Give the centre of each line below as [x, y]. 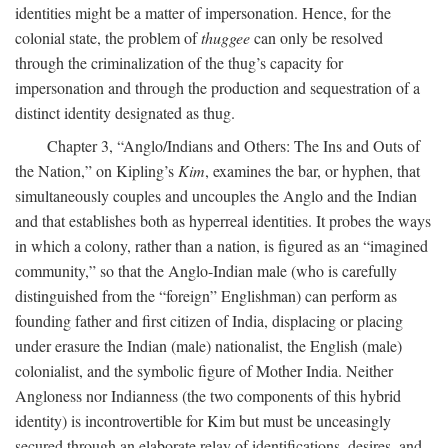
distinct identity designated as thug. [125, 112]
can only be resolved [316, 37]
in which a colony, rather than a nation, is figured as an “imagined [221, 245]
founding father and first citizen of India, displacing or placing [209, 320]
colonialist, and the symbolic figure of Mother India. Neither [204, 370]
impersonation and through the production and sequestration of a [217, 87]
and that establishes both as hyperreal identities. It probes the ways [223, 220]
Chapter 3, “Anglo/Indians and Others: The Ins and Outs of [233, 145]
